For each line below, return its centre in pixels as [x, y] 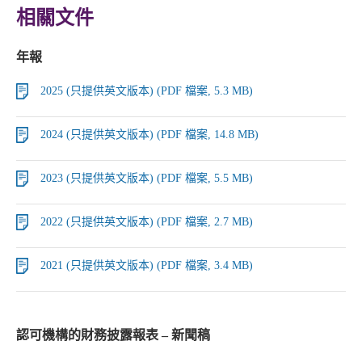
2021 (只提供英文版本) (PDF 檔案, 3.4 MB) [147, 265]
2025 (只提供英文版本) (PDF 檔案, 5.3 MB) [147, 91]
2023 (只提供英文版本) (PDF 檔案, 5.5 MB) [147, 178]
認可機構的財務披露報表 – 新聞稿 [113, 335]
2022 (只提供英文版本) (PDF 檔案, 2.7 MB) [147, 222]
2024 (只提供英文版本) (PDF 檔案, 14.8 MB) [149, 135]
